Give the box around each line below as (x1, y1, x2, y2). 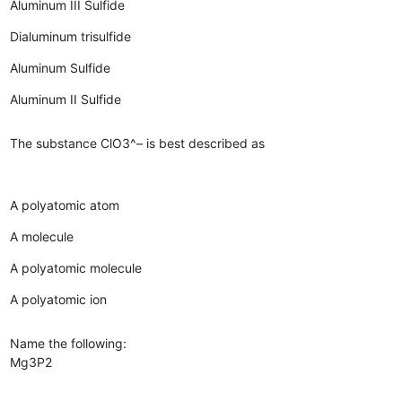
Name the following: (10, 335, 127, 351)
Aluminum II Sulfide (10, 91, 122, 107)
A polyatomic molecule (10, 259, 143, 275)
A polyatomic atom (10, 197, 120, 213)
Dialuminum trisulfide (10, 28, 132, 44)
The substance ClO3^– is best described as (10, 135, 266, 151)
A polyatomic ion (10, 291, 108, 307)
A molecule (10, 228, 74, 244)
